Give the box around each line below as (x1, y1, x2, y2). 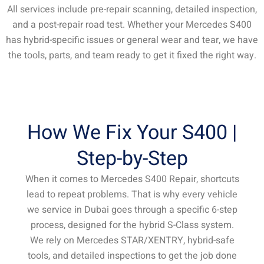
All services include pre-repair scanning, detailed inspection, (7, 2, 257, 17)
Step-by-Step (76, 143, 188, 173)
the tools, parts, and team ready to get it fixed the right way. (8, 48, 256, 63)
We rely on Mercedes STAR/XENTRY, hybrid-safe (29, 233, 235, 247)
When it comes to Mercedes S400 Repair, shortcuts (25, 171, 239, 186)
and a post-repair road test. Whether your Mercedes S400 (12, 18, 252, 32)
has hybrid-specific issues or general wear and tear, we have (6, 33, 258, 48)
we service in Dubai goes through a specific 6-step (27, 202, 237, 217)
